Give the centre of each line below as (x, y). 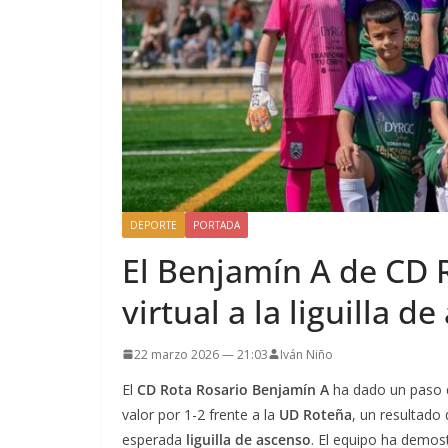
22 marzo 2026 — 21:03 (201, 354)
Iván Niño (306, 354)
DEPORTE (153, 224)
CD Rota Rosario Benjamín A (233, 389)
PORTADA (216, 224)
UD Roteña (313, 414)
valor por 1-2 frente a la (198, 414)
